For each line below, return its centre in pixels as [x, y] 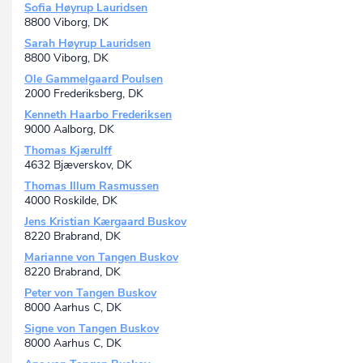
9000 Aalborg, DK [69, 130]
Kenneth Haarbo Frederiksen [98, 115]
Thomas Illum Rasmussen [92, 186]
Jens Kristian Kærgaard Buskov [105, 222]
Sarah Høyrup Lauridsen [88, 44]
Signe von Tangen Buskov [92, 329]
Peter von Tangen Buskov [90, 293]
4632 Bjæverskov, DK [78, 165]
